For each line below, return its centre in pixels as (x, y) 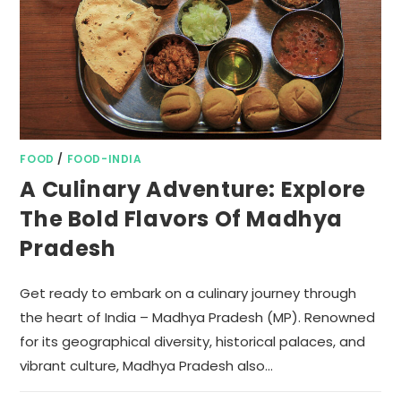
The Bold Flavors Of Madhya (182, 218)
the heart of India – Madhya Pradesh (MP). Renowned (198, 317)
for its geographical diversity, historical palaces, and (193, 341)
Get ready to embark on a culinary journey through (188, 293)
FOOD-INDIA (104, 158)
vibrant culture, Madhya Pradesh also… (147, 365)
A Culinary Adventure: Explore (193, 189)
